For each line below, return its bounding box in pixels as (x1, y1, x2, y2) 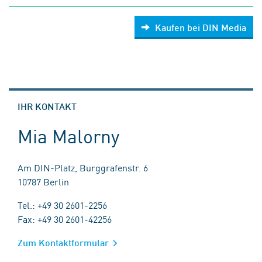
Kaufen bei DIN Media (155, 22, 246, 33)
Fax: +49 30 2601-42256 (18, 212, 112, 225)
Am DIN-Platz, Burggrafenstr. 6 (18, 161, 148, 174)
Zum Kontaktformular (18, 237, 109, 248)
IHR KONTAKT (18, 101, 77, 112)
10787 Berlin (18, 175, 69, 188)
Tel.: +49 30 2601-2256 (18, 198, 107, 211)
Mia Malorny (18, 122, 120, 149)
